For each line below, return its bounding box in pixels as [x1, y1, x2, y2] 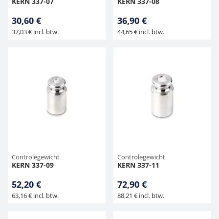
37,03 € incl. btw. [12, 27, 59, 36]
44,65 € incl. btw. [117, 27, 164, 36]
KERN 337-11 [117, 160, 159, 170]
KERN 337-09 [12, 160, 54, 170]
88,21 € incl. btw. [117, 191, 164, 200]
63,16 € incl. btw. [12, 191, 59, 200]
